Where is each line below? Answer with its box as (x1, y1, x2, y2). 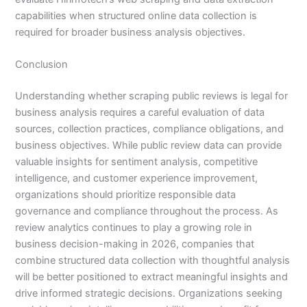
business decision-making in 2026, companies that (15, 238, 255, 251)
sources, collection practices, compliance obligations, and (15, 123, 284, 136)
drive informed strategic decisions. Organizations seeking (15, 287, 283, 300)
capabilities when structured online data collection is (15, 9, 258, 22)
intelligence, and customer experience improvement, (15, 172, 258, 185)
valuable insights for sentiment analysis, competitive (15, 156, 258, 169)
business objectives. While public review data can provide (15, 139, 282, 152)
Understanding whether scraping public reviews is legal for (15, 90, 288, 103)
